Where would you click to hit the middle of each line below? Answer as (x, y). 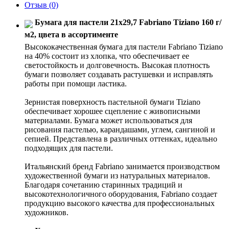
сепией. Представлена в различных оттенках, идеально (121, 139)
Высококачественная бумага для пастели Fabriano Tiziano (124, 47)
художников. (47, 213)
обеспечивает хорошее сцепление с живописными (112, 111)
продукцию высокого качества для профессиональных (120, 203)
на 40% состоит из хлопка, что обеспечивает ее (107, 56)
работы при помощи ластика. (76, 84)
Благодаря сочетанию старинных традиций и (104, 185)
